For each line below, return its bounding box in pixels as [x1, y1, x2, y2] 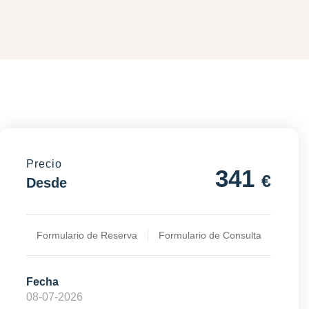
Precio [26, 157, 62, 170]
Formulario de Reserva [36, 229, 137, 241]
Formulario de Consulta [158, 229, 261, 241]
